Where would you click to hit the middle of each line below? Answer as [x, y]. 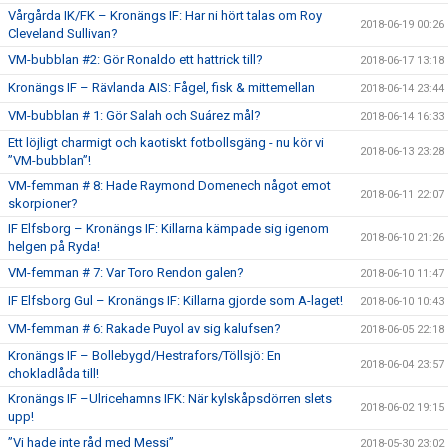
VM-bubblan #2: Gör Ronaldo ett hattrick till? [135, 59]
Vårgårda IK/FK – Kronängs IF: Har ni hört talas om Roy [165, 15]
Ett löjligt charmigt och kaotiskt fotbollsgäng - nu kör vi [166, 142]
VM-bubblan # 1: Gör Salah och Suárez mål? [134, 115]
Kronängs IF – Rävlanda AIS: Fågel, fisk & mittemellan [161, 87]
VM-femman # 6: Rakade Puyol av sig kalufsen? [144, 328]
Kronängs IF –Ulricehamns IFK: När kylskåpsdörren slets [170, 398]
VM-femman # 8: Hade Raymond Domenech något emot [169, 185]
